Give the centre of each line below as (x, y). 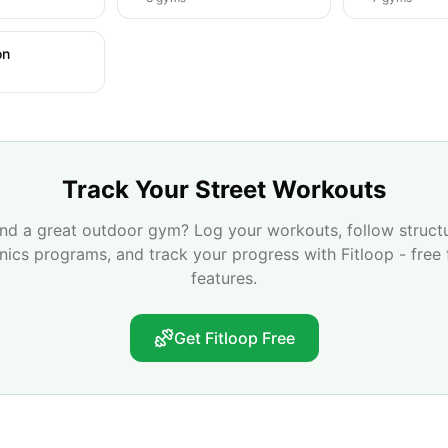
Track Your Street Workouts (224, 189)
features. (224, 278)
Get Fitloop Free (234, 338)
